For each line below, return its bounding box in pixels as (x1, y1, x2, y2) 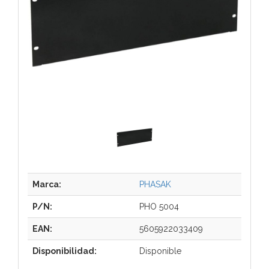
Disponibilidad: (32, 246, 97, 256)
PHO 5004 (139, 201, 179, 211)
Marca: (32, 179, 61, 189)
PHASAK (139, 179, 171, 189)
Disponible (139, 246, 181, 256)
